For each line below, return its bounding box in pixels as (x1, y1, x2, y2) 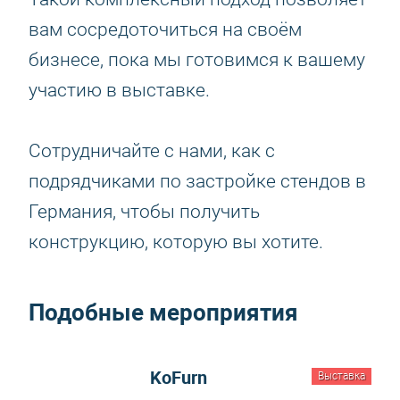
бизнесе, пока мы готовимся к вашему (29, 49, 365, 71)
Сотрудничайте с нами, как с (29, 140, 275, 162)
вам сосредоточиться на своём (29, 19, 302, 40)
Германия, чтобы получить (29, 201, 260, 222)
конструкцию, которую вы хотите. (29, 231, 323, 253)
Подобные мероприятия (29, 296, 298, 328)
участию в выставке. (29, 79, 210, 101)
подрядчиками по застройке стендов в (29, 171, 366, 192)
